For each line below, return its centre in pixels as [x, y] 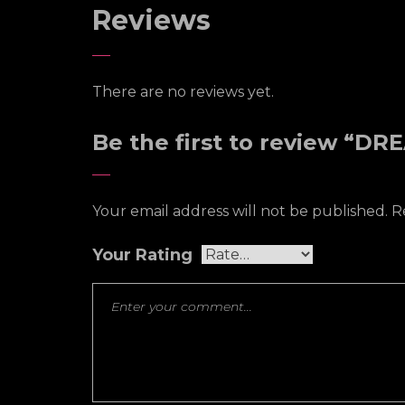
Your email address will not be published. [240, 211]
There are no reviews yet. [183, 92]
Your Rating [142, 255]
